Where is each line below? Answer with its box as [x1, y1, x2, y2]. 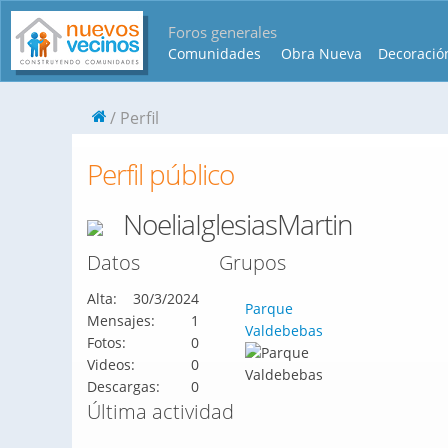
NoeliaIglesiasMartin [123, 205, 353, 243]
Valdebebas [244, 321, 323, 340]
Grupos [218, 249, 286, 276]
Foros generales [168, 22, 277, 42]
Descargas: [87, 377, 160, 396]
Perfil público [87, 155, 234, 193]
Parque [244, 299, 293, 318]
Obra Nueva [281, 44, 362, 63]
